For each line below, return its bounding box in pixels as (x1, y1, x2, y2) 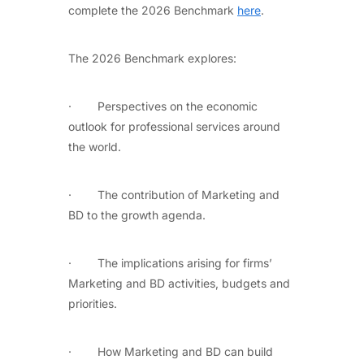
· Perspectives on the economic (68, 98, 258, 113)
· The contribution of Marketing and (68, 187, 279, 201)
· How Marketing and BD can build (68, 344, 273, 358)
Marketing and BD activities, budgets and (68, 275, 290, 290)
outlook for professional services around (68, 119, 280, 133)
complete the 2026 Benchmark (68, 2, 237, 17)
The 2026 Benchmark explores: (68, 50, 236, 65)
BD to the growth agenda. (68, 207, 206, 222)
